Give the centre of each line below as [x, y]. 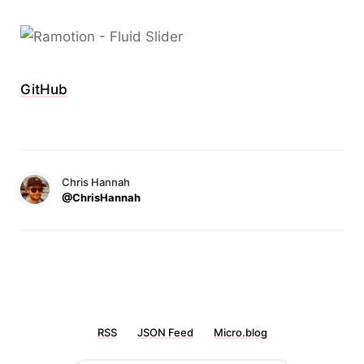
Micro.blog [240, 332]
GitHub [44, 89]
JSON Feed [165, 332]
